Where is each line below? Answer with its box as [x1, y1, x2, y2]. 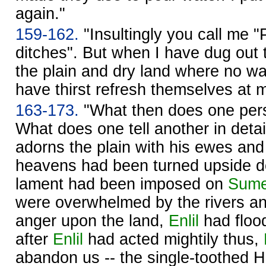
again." [15, 4, 65, 23]
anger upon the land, [15, 211, 169, 230]
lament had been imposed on [15, 175, 228, 193]
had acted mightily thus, [83, 230, 264, 248]
